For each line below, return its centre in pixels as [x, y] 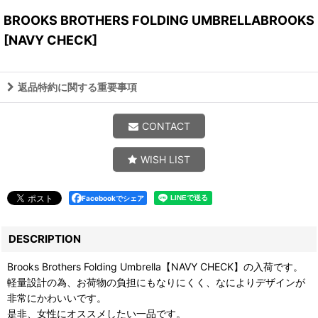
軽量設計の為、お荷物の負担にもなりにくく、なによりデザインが [156, 282]
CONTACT [166, 126]
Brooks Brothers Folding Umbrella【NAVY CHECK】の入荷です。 [155, 266]
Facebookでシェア [113, 198]
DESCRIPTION [45, 238]
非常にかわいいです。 [57, 297]
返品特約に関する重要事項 [77, 87]
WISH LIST [165, 159]
